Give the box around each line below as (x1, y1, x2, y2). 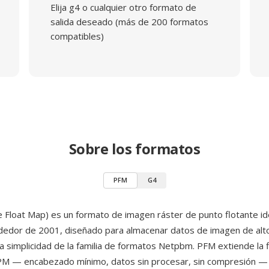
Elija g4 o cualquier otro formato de (50, 1, 196, 13)
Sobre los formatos (68, 139, 201, 159)
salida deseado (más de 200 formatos (50, 16, 208, 28)
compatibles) (50, 30, 104, 42)
